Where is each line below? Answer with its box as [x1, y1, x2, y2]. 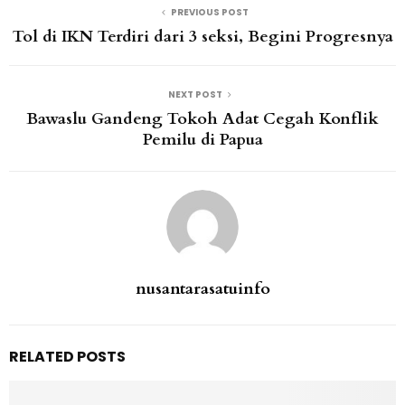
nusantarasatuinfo [135, 278, 270, 301]
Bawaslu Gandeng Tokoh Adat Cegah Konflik [26, 108, 379, 131]
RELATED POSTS [9, 346, 126, 368]
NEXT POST [168, 88, 222, 102]
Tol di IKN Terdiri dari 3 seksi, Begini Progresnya [12, 25, 393, 49]
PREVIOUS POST [171, 5, 249, 20]
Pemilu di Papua [142, 128, 263, 152]
